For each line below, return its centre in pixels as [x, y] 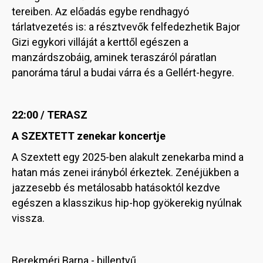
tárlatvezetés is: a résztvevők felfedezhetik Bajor [126, 27]
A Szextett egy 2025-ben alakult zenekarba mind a [128, 157]
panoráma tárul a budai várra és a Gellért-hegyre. [123, 73]
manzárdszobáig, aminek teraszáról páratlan [114, 58]
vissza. [28, 218]
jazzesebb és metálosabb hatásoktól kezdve [116, 188]
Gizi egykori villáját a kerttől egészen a [100, 42]
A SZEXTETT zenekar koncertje [89, 136]
